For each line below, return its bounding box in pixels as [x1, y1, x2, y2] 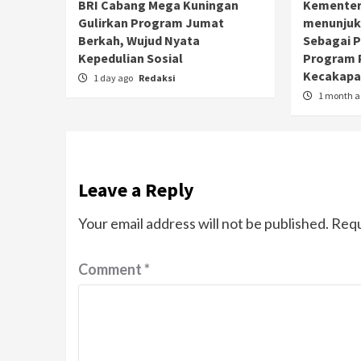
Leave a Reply [78, 176, 194, 202]
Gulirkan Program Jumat [78, 14, 224, 31]
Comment [78, 259, 144, 278]
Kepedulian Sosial [78, 49, 183, 66]
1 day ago [93, 71, 135, 84]
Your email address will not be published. [78, 214, 329, 232]
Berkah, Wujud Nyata [78, 31, 200, 48]
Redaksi [139, 71, 176, 84]
